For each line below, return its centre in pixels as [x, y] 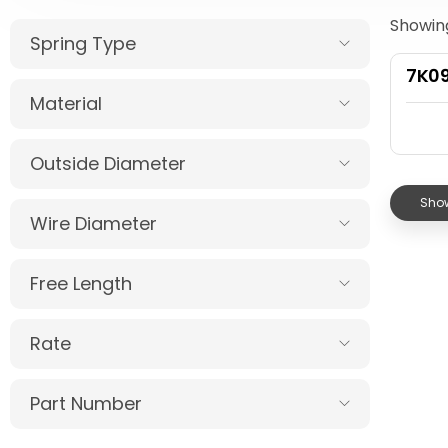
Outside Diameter [108, 163]
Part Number [86, 403]
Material [66, 103]
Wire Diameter [93, 223]
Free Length [81, 283]
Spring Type [83, 43]
